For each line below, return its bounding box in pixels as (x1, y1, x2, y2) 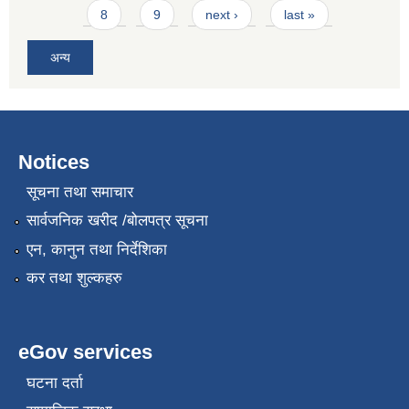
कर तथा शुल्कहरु (26, 269, 122, 288)
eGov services (18, 341, 152, 364)
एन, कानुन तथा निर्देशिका (26, 240, 167, 258)
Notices (18, 150, 89, 173)
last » (283, 7, 315, 23)
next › (205, 7, 239, 23)
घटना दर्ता (26, 373, 83, 392)
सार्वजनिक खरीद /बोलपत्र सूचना (26, 212, 208, 230)
